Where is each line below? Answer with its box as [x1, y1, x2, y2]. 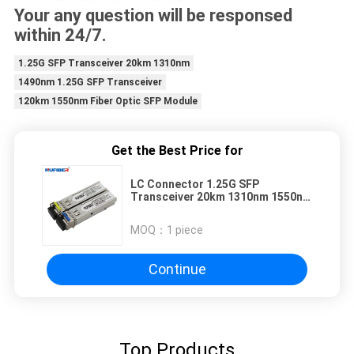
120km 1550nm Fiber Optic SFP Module [17, 95, 198, 107]
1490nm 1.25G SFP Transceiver [17, 76, 162, 88]
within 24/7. [13, 24, 107, 45]
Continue [148, 261, 206, 278]
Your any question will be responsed [13, 5, 292, 25]
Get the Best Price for [111, 142, 243, 158]
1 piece [167, 223, 203, 236]
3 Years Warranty [130, 202, 220, 216]
